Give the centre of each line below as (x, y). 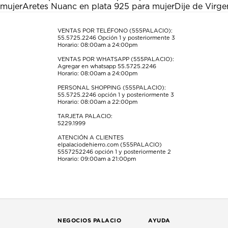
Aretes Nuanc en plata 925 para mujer (98, 6)
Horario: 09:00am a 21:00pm (97, 159)
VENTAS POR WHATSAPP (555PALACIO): (116, 59)
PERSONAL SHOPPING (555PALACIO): (112, 88)
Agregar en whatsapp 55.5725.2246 (107, 66)
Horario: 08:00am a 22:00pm (98, 102)
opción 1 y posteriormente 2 (132, 152)
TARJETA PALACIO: (85, 116)
